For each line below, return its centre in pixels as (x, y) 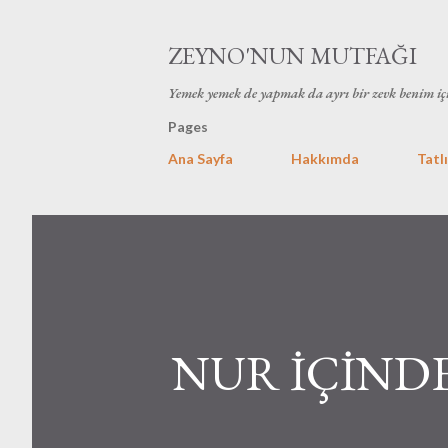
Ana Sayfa (200, 158)
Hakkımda (325, 158)
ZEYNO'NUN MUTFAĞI (292, 55)
